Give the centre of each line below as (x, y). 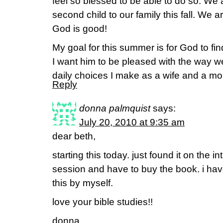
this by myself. (83, 183)
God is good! (80, 29)
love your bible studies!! (103, 202)
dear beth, (74, 136)
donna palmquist (115, 108)
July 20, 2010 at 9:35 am (132, 122)
